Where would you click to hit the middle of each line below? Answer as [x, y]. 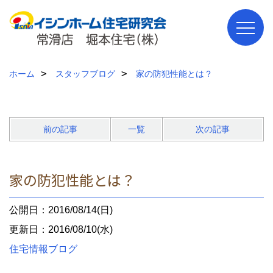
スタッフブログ [85, 74]
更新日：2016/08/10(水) [61, 229]
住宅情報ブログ [43, 249]
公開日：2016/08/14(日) [61, 210]
